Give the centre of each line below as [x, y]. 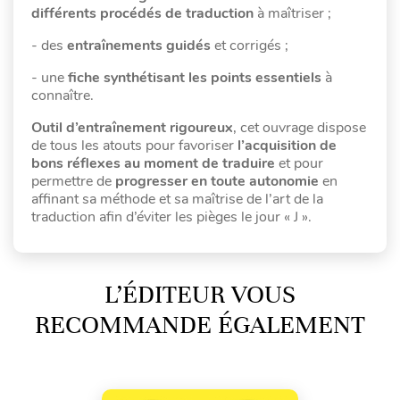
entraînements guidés [139, 45]
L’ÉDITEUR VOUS [200, 294]
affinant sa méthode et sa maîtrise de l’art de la [177, 199]
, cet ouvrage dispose [300, 127]
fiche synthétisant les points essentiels [195, 77]
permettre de [73, 181]
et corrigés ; [250, 45]
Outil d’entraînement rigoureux [132, 127]
